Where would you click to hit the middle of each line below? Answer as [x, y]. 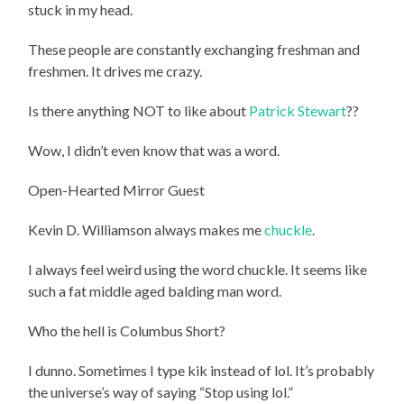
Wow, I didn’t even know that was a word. [154, 150]
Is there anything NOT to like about [139, 110]
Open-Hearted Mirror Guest [117, 189]
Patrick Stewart [298, 110]
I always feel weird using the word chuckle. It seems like [198, 269]
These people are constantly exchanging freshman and [194, 49]
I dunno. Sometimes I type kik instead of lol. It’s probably [202, 370]
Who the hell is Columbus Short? [127, 330]
